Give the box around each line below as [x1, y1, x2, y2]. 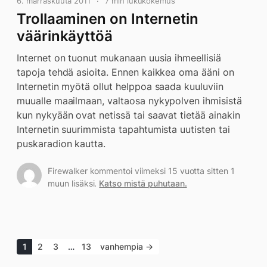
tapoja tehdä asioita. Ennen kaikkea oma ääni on [17, 66, 234, 78]
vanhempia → [100, 241, 153, 252]
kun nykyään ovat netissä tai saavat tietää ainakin [17, 109, 240, 121]
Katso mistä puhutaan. [99, 178, 187, 188]
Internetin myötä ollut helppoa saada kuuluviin [17, 80, 223, 92]
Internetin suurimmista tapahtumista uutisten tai [17, 123, 230, 135]
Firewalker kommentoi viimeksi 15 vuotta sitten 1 [48, 166, 235, 176]
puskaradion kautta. [17, 138, 106, 150]
